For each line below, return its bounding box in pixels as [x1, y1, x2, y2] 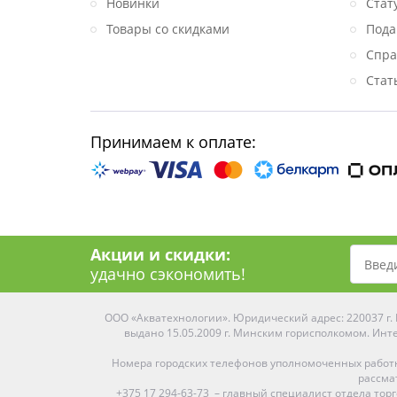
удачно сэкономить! [90, 263, 245, 284]
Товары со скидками [106, 20, 230, 37]
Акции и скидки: [90, 244, 230, 265]
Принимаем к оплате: [90, 131, 256, 152]
